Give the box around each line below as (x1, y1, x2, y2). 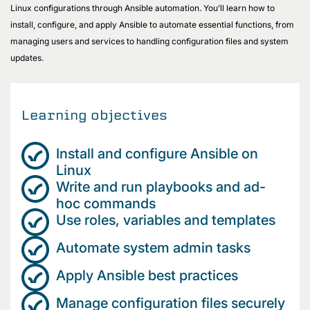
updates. (10, 52, 48, 63)
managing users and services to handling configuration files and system (10, 35, 289, 46)
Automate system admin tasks (56, 239, 254, 256)
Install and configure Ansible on (56, 145, 258, 162)
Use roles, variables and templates (56, 211, 279, 228)
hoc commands (56, 194, 159, 212)
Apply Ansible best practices (56, 266, 241, 284)
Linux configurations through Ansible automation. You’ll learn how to (10, 2, 275, 13)
